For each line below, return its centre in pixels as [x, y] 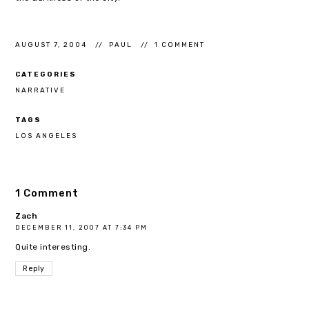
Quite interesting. [53, 247]
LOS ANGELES [47, 135]
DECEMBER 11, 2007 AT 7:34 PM [82, 228]
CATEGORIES [46, 74]
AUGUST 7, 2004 [51, 44]
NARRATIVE [41, 90]
